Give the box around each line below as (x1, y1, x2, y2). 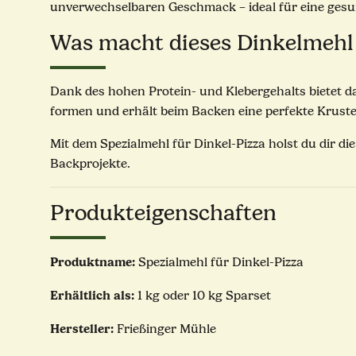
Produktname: (50, 254, 135, 270)
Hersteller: (50, 321, 117, 337)
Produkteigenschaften (50, 200, 277, 226)
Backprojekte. (50, 157, 130, 172)
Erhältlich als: (50, 288, 134, 304)
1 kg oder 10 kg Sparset (134, 288, 271, 304)
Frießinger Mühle (117, 322, 216, 337)
